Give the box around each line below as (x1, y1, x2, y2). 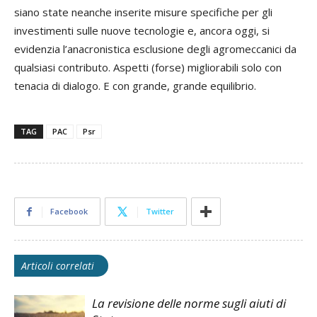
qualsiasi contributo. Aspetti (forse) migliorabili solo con (14, 60, 282, 75)
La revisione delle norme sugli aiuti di (92, 295, 286, 312)
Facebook (50, 206, 88, 217)
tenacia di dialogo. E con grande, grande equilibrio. (14, 79, 256, 93)
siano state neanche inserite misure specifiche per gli (14, 5, 272, 20)
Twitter (146, 206, 174, 217)
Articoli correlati (21, 259, 94, 273)
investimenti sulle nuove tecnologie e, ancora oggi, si (14, 23, 270, 38)
